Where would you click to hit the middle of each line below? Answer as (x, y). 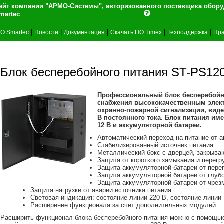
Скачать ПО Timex (136, 32)
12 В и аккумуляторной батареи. (150, 125)
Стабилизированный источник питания (155, 145)
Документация (84, 32)
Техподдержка (188, 32)
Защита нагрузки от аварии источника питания (101, 190)
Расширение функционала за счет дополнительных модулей (123, 205)
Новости (46, 32)
